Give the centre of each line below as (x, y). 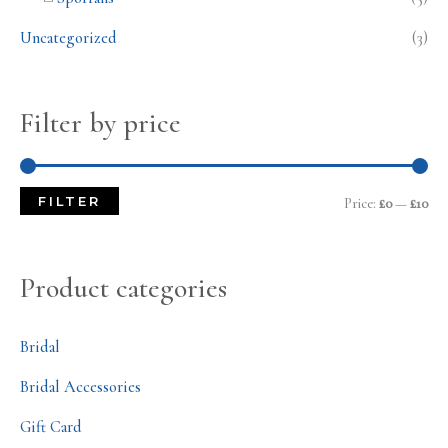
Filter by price (100, 123)
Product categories (123, 288)
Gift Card (51, 426)
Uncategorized (68, 38)
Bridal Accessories (80, 386)
